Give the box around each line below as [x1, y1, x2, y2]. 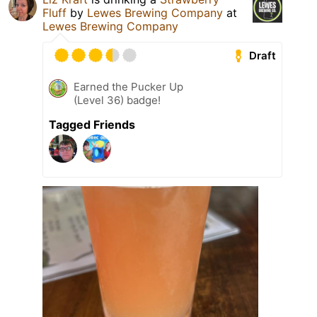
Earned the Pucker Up [74, 80, 183, 94]
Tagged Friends [49, 117, 135, 132]
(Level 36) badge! [74, 93, 161, 108]
